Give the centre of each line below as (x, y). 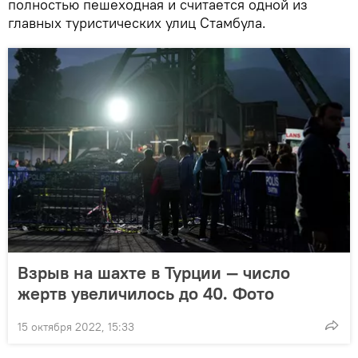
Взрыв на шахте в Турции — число (154, 272)
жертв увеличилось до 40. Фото (146, 293)
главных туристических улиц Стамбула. (137, 22)
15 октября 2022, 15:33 (76, 326)
